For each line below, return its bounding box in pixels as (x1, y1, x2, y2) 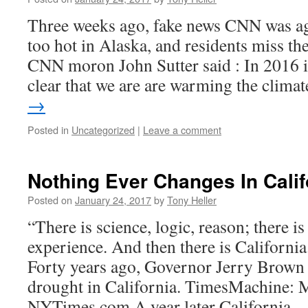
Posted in (27, 122, 69, 137)
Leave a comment (143, 122, 221, 137)
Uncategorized (71, 122, 135, 137)
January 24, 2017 (75, 192, 151, 207)
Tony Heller (167, 192, 217, 207)
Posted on (27, 192, 72, 207)
